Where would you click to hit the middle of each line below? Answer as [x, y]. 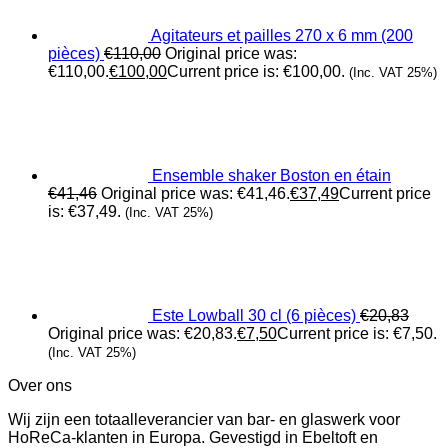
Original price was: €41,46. [195, 193]
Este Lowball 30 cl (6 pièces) [254, 315]
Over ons [40, 385]
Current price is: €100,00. [256, 71]
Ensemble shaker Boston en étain [271, 175]
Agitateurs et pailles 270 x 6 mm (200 [282, 35]
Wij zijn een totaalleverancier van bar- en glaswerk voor [204, 419]
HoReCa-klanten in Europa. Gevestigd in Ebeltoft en [193, 437]
